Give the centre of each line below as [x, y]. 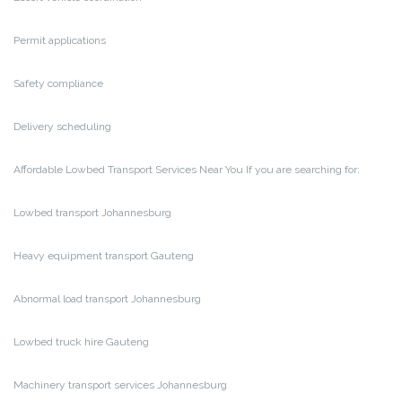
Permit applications [60, 40]
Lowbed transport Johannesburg [92, 212]
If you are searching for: [301, 169]
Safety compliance [58, 83]
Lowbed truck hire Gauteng [81, 341]
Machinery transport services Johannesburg [120, 385]
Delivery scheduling [62, 126]
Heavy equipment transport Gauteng [104, 255]
